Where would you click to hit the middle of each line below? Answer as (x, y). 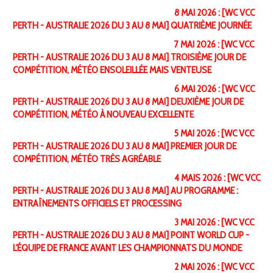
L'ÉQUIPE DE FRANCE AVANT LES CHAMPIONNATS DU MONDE (127, 248)
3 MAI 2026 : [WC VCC (214, 222)
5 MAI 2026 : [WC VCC (214, 133)
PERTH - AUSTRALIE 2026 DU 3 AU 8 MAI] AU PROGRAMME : (125, 191)
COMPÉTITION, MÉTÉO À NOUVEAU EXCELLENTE (103, 115)
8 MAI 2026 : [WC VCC (214, 13)
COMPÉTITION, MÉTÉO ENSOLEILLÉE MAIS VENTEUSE (112, 70)
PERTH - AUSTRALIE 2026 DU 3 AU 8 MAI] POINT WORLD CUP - (131, 235)
